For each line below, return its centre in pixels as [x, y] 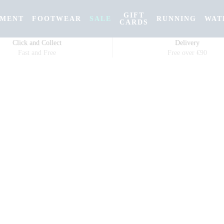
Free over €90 [187, 53]
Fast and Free [37, 53]
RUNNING [176, 18]
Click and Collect [37, 43]
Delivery [187, 43]
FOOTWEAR [57, 18]
